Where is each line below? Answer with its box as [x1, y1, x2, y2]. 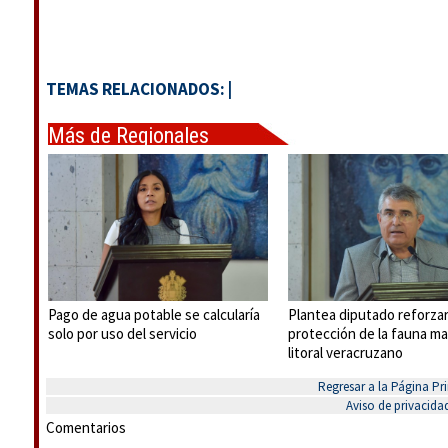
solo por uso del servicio [48, 323, 197, 343]
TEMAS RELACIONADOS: [46, 78, 228, 100]
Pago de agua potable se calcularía [48, 304, 260, 324]
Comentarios [46, 418, 126, 437]
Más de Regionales [48, 123, 209, 148]
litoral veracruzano [288, 342, 403, 362]
